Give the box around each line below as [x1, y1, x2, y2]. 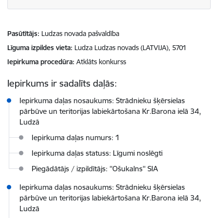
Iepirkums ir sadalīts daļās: [7, 77, 117, 89]
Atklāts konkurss [76, 57, 126, 66]
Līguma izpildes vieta [7, 43, 71, 52]
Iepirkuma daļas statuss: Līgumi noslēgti [32, 148, 163, 158]
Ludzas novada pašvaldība [41, 29, 119, 38]
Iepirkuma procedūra [7, 57, 73, 66]
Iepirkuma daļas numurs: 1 [32, 133, 120, 143]
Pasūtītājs [7, 29, 37, 38]
